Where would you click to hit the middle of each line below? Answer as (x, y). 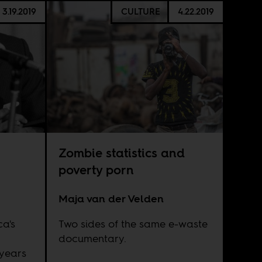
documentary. (93, 238)
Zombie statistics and (122, 153)
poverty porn (96, 170)
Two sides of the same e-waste (133, 223)
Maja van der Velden (111, 198)
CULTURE (141, 11)
